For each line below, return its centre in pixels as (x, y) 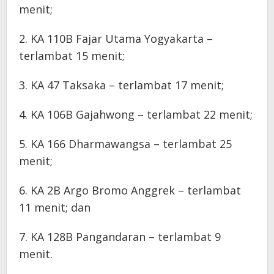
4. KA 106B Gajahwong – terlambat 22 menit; (136, 114)
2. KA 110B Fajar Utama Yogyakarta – (116, 38)
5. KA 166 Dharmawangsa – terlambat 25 (125, 143)
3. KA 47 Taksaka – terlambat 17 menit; (121, 85)
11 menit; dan (55, 207)
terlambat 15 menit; (72, 55)
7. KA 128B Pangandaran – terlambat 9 (120, 236)
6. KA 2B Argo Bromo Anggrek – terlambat (130, 190)
